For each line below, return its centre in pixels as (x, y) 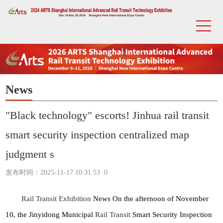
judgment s (30, 154)
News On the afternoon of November (151, 198)
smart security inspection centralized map (98, 134)
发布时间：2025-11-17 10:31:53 (53, 172)
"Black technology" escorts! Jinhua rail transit (108, 115)
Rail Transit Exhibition (56, 198)
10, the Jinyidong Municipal (51, 214)
